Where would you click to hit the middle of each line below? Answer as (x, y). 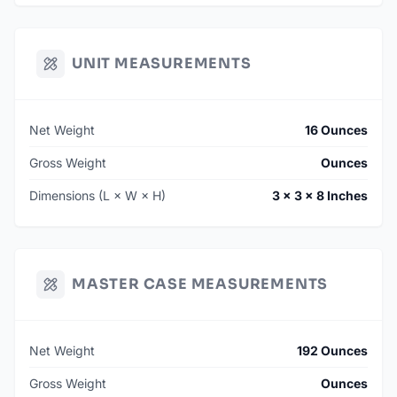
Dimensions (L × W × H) (97, 196)
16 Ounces (336, 130)
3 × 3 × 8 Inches (320, 196)
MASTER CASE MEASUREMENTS (200, 284)
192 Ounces (332, 351)
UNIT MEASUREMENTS (162, 64)
